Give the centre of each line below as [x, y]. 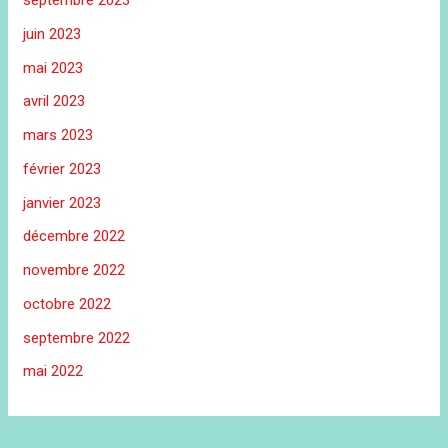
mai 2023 [53, 67]
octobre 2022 [67, 303]
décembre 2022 [74, 236]
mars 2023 [58, 135]
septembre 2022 [77, 337]
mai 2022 [53, 371]
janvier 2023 [62, 202]
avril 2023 [54, 101]
